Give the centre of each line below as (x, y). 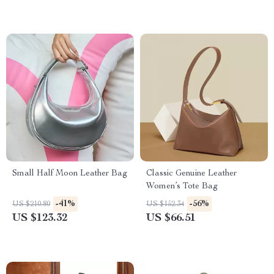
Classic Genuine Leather (191, 174)
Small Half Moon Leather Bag (70, 174)
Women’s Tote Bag (182, 187)
